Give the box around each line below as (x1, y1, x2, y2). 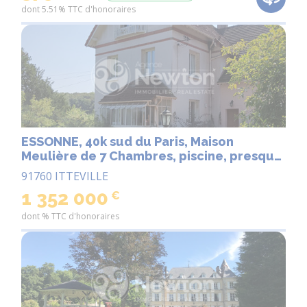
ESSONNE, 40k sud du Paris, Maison (21, 134, 234, 149)
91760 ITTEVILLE (21, 169, 108, 184)
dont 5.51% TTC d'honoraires (21, 3, 136, 15)
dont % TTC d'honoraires (21, 210, 119, 223)
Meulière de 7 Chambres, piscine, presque (21, 149, 282, 164)
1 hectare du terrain (21, 163, 146, 178)
